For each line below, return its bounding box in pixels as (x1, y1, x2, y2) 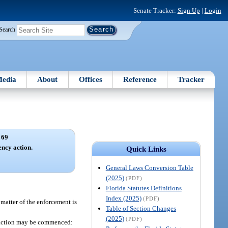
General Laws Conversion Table (105, 163, 193, 172)
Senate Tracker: (133, 6, 178, 14)
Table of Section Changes (105, 204, 176, 212)
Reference (123, 75, 157, 83)
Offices (78, 75, 102, 83)
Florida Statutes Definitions (105, 184, 182, 192)
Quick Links (126, 145, 166, 153)
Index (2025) (105, 194, 141, 202)
